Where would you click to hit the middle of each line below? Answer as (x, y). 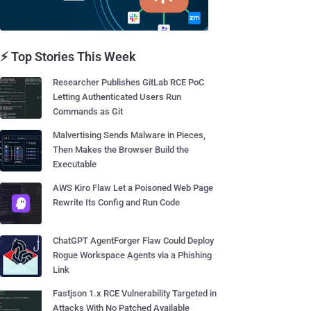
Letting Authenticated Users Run (117, 97)
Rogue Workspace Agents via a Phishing (132, 255)
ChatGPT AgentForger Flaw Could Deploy (133, 241)
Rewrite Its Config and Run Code (116, 202)
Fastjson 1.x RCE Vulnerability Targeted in (135, 293)
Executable (75, 164)
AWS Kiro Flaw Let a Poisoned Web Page (133, 188)
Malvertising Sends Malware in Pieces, (129, 135)
